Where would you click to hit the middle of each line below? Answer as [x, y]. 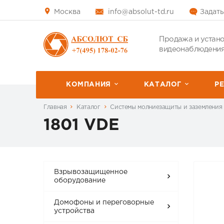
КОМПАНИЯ [88, 84]
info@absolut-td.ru [141, 12]
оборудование [80, 181]
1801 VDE [81, 126]
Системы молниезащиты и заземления [166, 107]
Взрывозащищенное [91, 172]
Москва [66, 12]
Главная [55, 107]
